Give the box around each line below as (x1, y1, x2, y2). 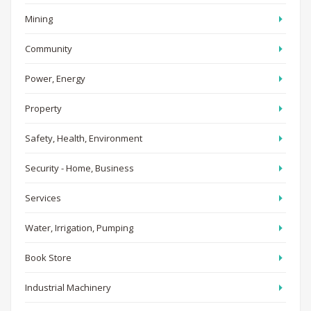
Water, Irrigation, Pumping (25, 221, 133, 234)
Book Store (25, 251, 72, 264)
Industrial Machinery (25, 280, 111, 294)
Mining (25, 12, 53, 25)
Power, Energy (25, 72, 85, 85)
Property (25, 101, 62, 115)
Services (25, 191, 61, 204)
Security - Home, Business (25, 161, 134, 174)
